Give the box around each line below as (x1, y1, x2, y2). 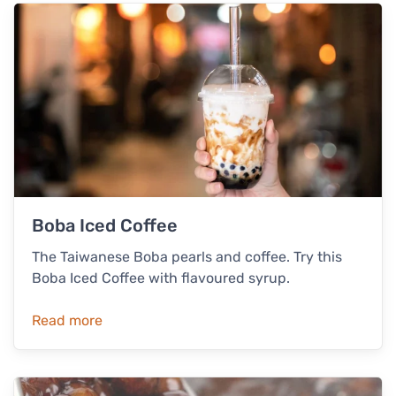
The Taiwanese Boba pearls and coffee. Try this (32, 247, 342, 265)
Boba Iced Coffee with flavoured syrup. (32, 269, 290, 286)
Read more (32, 311, 103, 329)
